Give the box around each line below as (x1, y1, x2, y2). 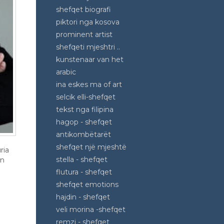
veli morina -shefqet (56, 205, 125, 214)
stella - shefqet (56, 155, 107, 164)
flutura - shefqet (56, 167, 112, 176)
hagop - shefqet (56, 117, 112, 126)
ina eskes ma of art (56, 80, 122, 89)
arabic (56, 67, 76, 76)
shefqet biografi (56, 5, 111, 14)
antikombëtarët (56, 130, 111, 139)
